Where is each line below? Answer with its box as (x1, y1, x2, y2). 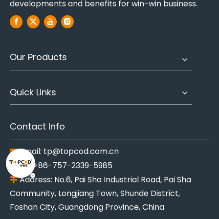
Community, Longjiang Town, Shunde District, (10, 188, 180, 199)
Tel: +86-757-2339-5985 (16, 160, 112, 172)
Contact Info (10, 120, 65, 133)
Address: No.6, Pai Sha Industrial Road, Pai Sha (18, 174, 191, 186)
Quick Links (10, 86, 56, 99)
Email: (18, 146, 44, 157)
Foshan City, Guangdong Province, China (10, 201, 164, 213)
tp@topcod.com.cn (44, 146, 119, 157)
